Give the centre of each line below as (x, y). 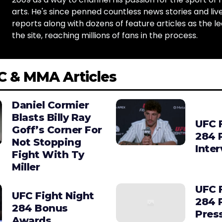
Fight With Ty (48, 155)
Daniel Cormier (50, 105)
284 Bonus (40, 208)
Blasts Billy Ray (51, 118)
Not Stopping (46, 142)
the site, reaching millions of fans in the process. (105, 36)
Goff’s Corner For (57, 130)
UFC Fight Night (53, 195)
